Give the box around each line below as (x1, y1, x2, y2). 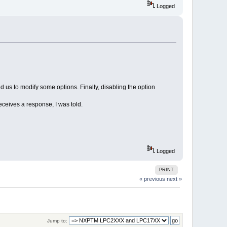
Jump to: (47, 217, 67, 223)
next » (166, 175, 182, 182)
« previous (139, 175, 165, 182)
